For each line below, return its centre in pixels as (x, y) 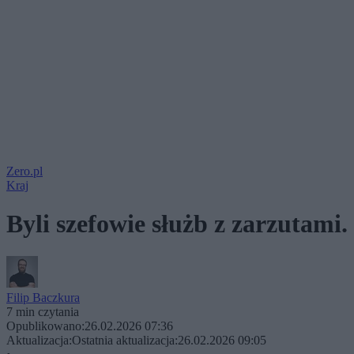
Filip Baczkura (43, 297)
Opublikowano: (45, 326)
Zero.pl (24, 171)
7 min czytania (43, 311)
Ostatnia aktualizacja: (125, 340)
